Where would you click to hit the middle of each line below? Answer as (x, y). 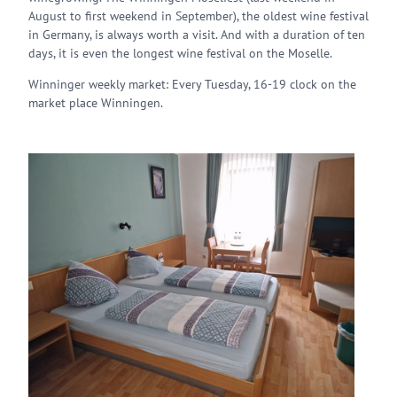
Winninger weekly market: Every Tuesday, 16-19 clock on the (192, 84)
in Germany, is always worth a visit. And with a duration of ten (197, 35)
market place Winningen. (96, 103)
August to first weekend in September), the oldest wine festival (198, 16)
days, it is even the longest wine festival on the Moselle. (180, 53)
